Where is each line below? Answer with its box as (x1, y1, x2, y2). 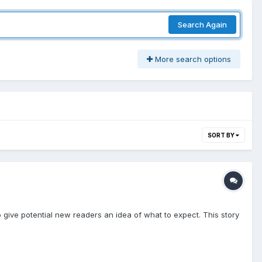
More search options (153, 54, 231, 64)
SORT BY (208, 131, 236, 139)
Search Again (178, 20, 227, 30)
